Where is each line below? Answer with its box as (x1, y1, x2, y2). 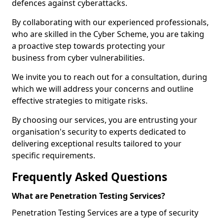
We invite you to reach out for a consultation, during (12, 72, 207, 82)
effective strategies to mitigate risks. (12, 95, 147, 106)
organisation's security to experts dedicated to (12, 126, 186, 137)
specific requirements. (12, 150, 95, 161)
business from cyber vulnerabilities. (12, 52, 145, 63)
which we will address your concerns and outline (12, 83, 193, 94)
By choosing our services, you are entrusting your (12, 114, 197, 125)
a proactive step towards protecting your (12, 40, 165, 51)
